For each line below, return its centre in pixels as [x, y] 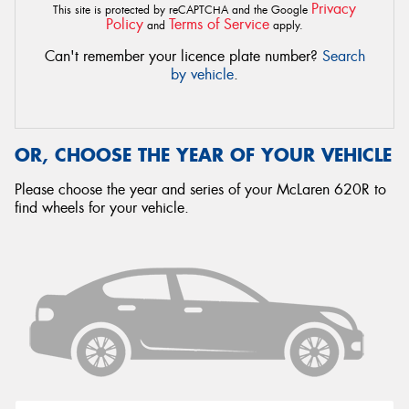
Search [343, 56]
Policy [125, 24]
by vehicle [202, 74]
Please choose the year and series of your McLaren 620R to [200, 189]
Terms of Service [219, 24]
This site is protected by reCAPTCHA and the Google [182, 10]
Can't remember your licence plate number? [183, 56]
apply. [286, 26]
